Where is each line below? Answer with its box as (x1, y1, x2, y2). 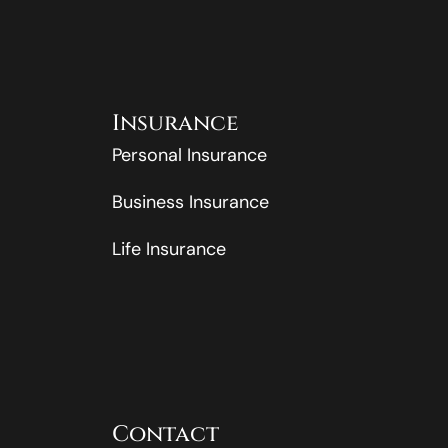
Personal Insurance (112, 142, 267, 167)
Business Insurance (112, 189, 269, 214)
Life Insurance (112, 236, 226, 261)
